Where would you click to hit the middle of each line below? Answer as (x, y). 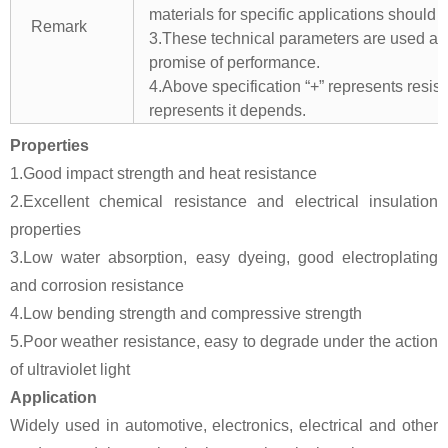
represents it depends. (227, 110)
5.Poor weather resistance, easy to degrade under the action (224, 341)
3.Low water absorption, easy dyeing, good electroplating (224, 257)
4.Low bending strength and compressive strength (186, 313)
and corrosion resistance (97, 285)
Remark (59, 26)
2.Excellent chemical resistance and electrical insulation (224, 201)
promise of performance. (234, 62)
